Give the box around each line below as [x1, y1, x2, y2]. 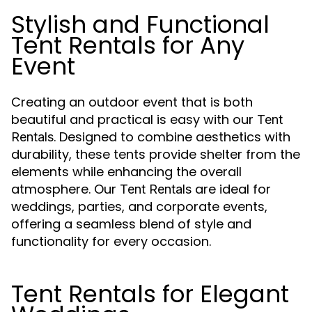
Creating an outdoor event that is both [11, 93, 253, 111]
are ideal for [192, 180, 271, 198]
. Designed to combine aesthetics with [54, 128, 290, 146]
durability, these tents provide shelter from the [11, 146, 300, 163]
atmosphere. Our [11, 180, 120, 198]
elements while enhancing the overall [11, 163, 242, 180]
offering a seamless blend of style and [11, 215, 251, 233]
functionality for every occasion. [11, 233, 211, 250]
